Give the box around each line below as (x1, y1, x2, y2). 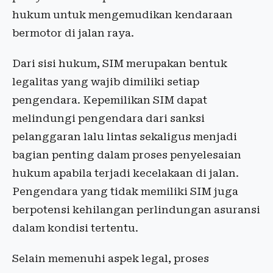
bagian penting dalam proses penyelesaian (12, 149, 241, 161)
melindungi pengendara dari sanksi (12, 112, 205, 125)
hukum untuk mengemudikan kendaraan (12, 9, 233, 21)
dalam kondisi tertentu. (12, 222, 138, 235)
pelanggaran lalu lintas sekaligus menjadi (12, 130, 237, 143)
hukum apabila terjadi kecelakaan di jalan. (12, 167, 239, 180)
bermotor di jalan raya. (12, 27, 134, 40)
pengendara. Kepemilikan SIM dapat (12, 94, 207, 107)
